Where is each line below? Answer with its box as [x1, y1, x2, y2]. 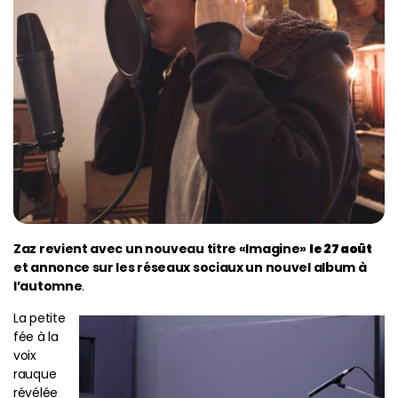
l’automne [13, 276, 83, 295]
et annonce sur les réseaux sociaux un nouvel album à [13, 258, 367, 276]
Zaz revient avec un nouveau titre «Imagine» [13, 239, 309, 258]
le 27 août [308, 239, 372, 258]
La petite [13, 308, 66, 327]
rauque [13, 364, 57, 383]
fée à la [13, 327, 59, 346]
